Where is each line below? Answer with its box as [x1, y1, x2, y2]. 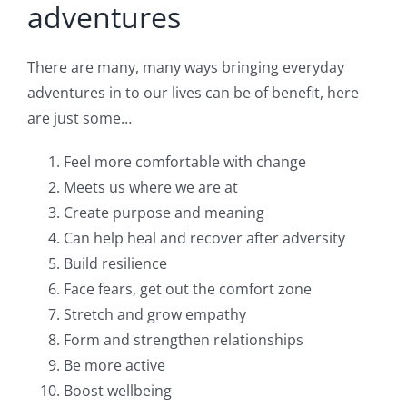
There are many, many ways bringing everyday [27, 56, 344, 77]
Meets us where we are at [64, 176, 238, 197]
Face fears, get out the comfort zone [64, 278, 312, 299]
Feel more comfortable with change [64, 151, 306, 172]
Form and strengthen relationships [64, 329, 303, 350]
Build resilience [64, 253, 167, 273]
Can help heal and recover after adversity [64, 227, 345, 248]
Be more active [64, 354, 165, 375]
